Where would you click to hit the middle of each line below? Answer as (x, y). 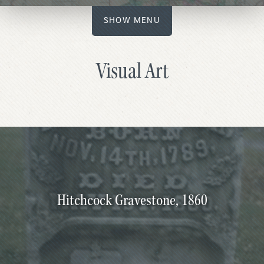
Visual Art (132, 71)
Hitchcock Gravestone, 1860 (132, 200)
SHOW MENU (132, 21)
